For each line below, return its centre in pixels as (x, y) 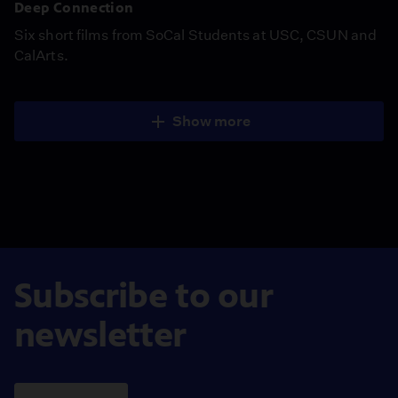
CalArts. (41, 55)
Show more (211, 121)
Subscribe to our (144, 295)
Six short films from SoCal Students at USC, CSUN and (195, 35)
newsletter (100, 334)
